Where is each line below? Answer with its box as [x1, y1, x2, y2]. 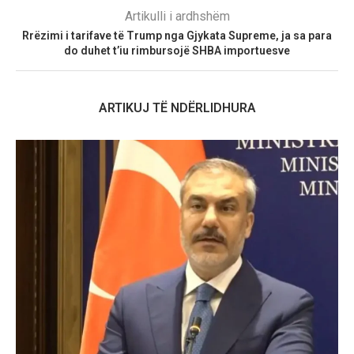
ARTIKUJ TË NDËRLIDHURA [98, 100, 256, 116]
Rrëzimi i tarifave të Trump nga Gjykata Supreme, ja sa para [22, 29, 332, 43]
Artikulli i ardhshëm [124, 9, 230, 24]
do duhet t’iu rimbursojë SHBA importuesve [64, 44, 290, 58]
